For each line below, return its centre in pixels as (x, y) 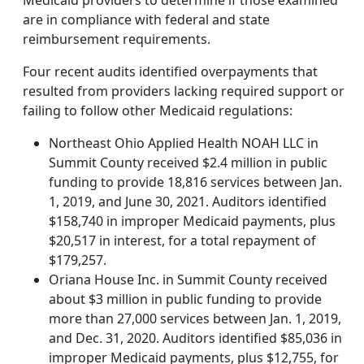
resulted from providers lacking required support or (184, 91)
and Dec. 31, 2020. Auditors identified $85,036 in (195, 338)
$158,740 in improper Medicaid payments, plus (192, 221)
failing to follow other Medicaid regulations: (158, 111)
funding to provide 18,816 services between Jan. (195, 182)
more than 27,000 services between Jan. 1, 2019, (195, 319)
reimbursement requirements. (117, 39)
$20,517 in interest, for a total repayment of (182, 241)
